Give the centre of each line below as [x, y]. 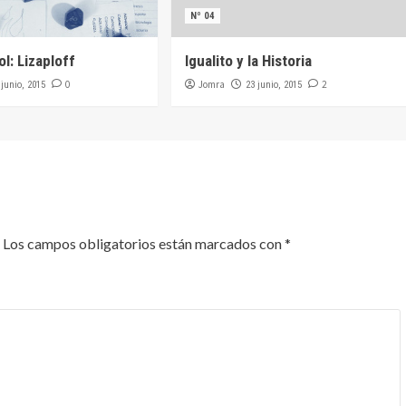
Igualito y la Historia [248, 61]
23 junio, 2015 [273, 85]
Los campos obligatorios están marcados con [144, 244]
